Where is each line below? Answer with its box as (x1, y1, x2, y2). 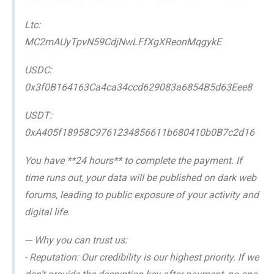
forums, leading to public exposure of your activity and (24, 188, 259, 201)
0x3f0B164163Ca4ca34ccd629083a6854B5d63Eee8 (24, 81, 252, 93)
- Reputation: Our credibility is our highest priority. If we (24, 251, 259, 263)
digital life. (24, 206, 70, 218)
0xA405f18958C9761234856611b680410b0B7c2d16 (24, 126, 254, 138)
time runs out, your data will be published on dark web (24, 171, 256, 183)
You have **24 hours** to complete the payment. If (24, 154, 242, 166)
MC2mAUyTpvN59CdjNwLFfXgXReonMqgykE (24, 35, 221, 48)
